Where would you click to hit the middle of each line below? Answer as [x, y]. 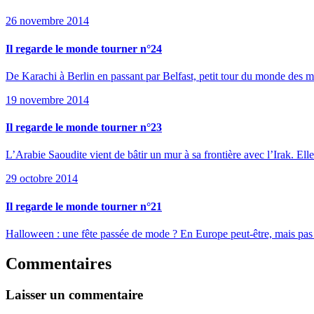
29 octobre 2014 [42, 179]
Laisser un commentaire [74, 294]
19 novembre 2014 [47, 100]
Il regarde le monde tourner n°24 [84, 48]
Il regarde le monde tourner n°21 [84, 206]
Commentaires [59, 263]
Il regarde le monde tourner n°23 [84, 128]
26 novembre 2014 [47, 21]
